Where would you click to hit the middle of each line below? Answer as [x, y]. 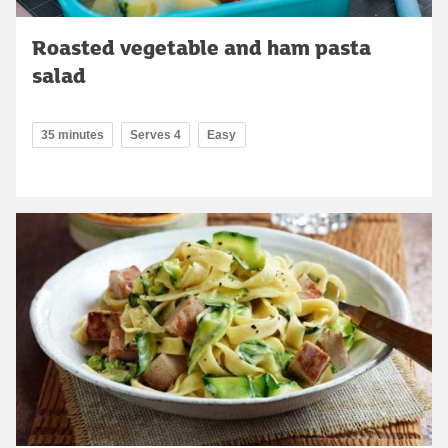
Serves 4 [155, 135]
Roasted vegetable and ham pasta [201, 47]
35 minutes [72, 135]
